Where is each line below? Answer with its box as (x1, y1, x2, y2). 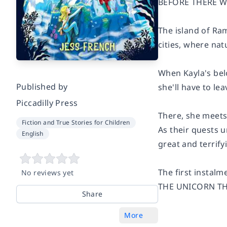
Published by (16, 81, 68, 93)
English (22, 129, 44, 138)
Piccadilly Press (16, 97, 78, 109)
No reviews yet (21, 168, 74, 178)
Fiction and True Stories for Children (22, 118, 130, 127)
